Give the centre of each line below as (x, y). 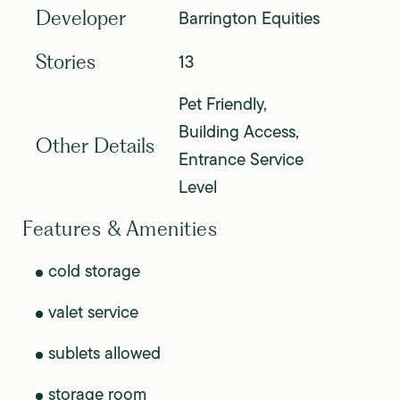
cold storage (94, 271)
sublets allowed (104, 353)
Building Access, (239, 132)
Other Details (95, 146)
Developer (81, 18)
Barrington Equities (249, 18)
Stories (66, 62)
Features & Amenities (120, 229)
